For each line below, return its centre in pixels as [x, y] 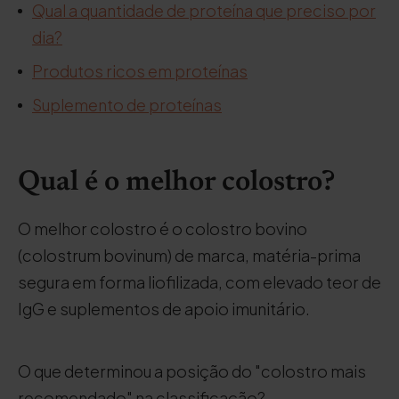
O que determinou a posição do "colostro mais [192, 371]
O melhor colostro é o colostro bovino [163, 228]
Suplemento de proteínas [127, 105]
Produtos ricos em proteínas [140, 71]
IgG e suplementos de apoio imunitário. [164, 309]
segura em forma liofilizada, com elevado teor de [199, 282]
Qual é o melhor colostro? [176, 183]
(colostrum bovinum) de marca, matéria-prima [189, 255]
